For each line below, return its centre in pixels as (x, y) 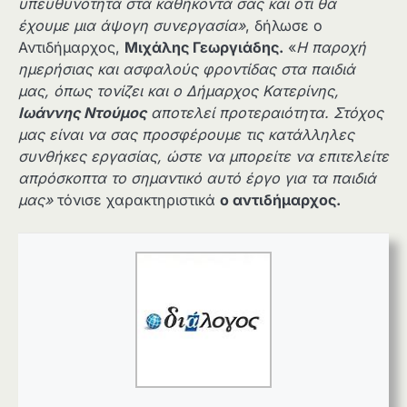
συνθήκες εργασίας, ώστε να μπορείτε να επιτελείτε (203, 156)
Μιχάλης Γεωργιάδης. (204, 47)
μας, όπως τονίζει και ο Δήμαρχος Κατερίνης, (179, 90)
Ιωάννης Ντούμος (82, 112)
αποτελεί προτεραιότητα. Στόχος (265, 112)
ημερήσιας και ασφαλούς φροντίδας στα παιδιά (187, 69)
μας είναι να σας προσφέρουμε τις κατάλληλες (186, 134)
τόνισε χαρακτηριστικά (139, 199)
